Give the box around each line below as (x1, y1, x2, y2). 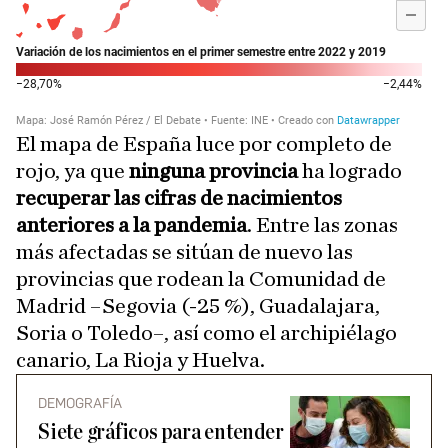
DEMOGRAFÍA (38, 395, 122, 412)
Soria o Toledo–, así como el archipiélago (16, 322, 397, 344)
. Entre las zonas (247, 214, 398, 236)
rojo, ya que (16, 160, 129, 182)
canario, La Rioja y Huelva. (16, 349, 265, 371)
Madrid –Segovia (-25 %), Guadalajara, (16, 295, 380, 317)
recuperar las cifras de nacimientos (16, 187, 342, 209)
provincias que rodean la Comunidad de (16, 268, 386, 290)
